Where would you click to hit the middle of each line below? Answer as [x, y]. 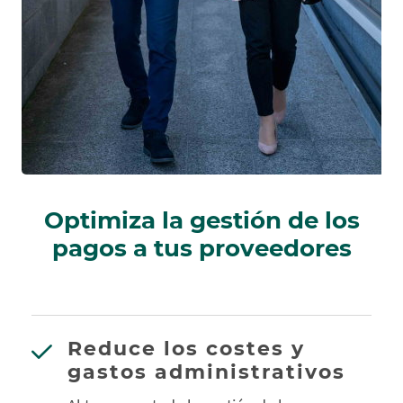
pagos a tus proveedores [201, 248]
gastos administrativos [206, 372]
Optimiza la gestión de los [201, 220]
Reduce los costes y [186, 349]
